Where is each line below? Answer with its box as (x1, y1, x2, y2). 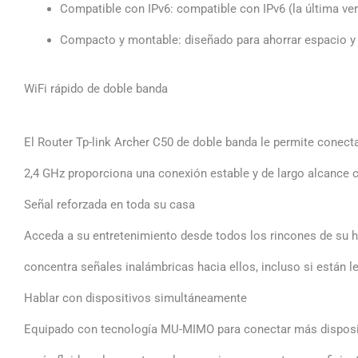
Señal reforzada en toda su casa (24, 197, 195, 212)
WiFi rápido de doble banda (24, 82, 168, 96)
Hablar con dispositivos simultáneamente (24, 291, 247, 305)
